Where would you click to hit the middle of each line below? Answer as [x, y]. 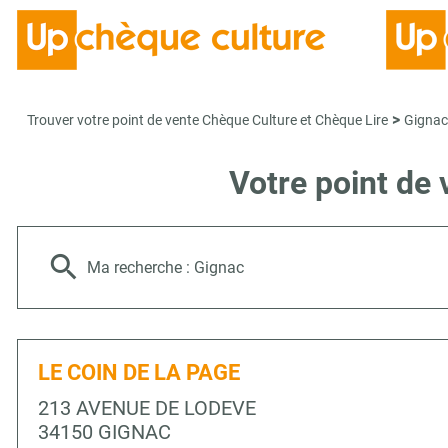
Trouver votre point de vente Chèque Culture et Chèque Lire [207, 120]
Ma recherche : [140, 267]
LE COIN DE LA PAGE [139, 372]
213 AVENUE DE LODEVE [147, 408]
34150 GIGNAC [104, 432]
